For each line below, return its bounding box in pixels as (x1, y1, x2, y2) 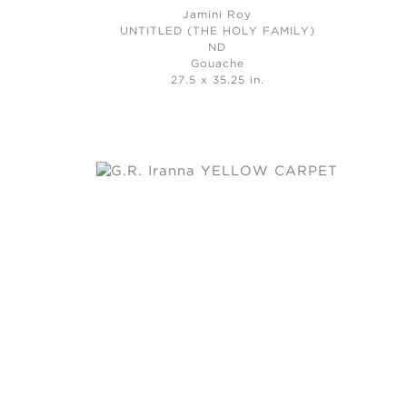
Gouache (190, 58, 244, 69)
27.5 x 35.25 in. (170, 74, 264, 85)
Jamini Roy (183, 9, 253, 20)
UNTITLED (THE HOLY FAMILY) (119, 25, 315, 36)
